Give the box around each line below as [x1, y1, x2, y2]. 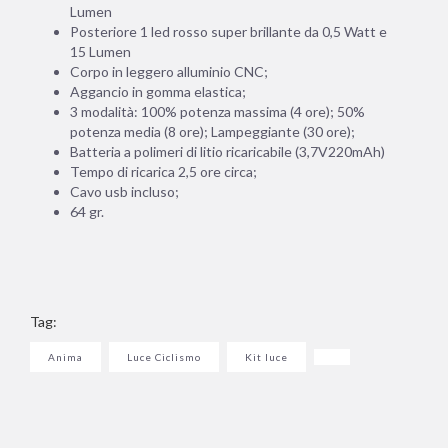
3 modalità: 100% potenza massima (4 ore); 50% [70, 103, 365, 121]
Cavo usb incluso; [70, 183, 179, 201]
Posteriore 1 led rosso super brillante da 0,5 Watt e [70, 23, 387, 41]
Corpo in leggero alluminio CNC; [70, 63, 268, 81]
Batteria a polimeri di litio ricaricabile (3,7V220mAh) [70, 143, 385, 161]
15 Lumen [70, 43, 131, 61]
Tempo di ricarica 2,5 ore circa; [70, 163, 257, 181]
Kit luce [245, 351, 288, 364]
